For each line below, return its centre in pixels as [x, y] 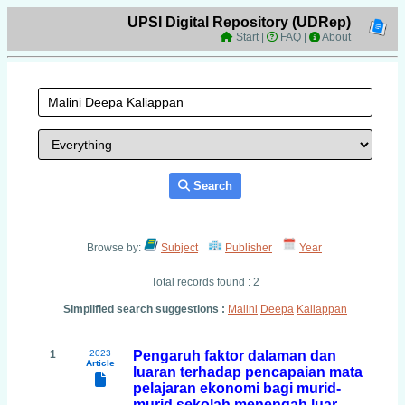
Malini [243, 309]
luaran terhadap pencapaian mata [248, 372]
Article [100, 363]
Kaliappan [322, 309]
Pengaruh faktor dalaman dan [235, 356]
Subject [179, 248]
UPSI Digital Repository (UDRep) [239, 22]
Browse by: [115, 248]
